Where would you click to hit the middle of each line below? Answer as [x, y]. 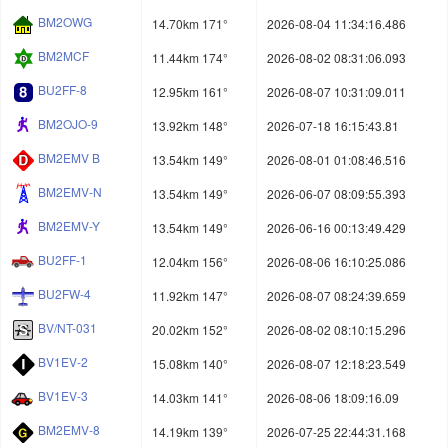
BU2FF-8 [62, 90]
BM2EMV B [69, 158]
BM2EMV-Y [69, 226]
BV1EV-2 [63, 362]
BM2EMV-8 [69, 430]
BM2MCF [63, 56]
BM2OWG [65, 22]
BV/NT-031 [67, 328]
